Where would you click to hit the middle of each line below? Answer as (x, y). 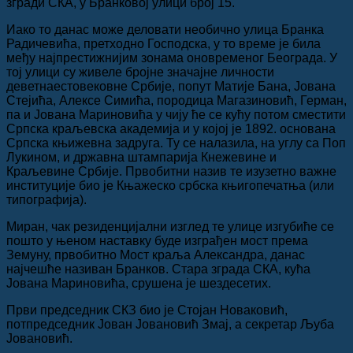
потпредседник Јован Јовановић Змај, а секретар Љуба (170, 324)
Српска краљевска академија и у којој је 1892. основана (171, 128)
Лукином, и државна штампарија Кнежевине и (141, 157)
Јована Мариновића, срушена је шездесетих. (139, 283)
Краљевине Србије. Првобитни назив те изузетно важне (171, 171)
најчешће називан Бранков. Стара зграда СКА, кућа (158, 269)
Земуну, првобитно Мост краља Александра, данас (156, 255)
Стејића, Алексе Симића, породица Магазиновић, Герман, (176, 100)
